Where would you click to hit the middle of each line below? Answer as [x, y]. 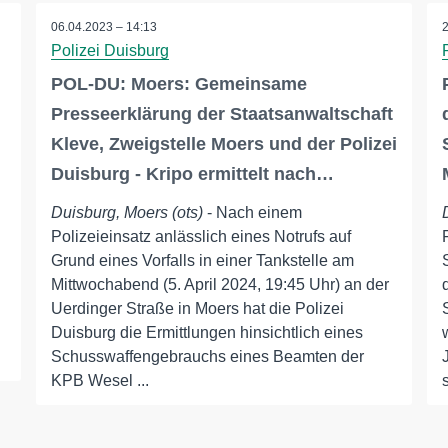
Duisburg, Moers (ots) [126, 213]
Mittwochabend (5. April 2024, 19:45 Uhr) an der [219, 285]
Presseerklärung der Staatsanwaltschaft [221, 114]
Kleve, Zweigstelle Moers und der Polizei [223, 144]
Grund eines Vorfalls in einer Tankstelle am [202, 261]
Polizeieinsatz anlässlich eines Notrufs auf [200, 237]
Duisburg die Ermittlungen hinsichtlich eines [206, 333]
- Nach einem [252, 213]
